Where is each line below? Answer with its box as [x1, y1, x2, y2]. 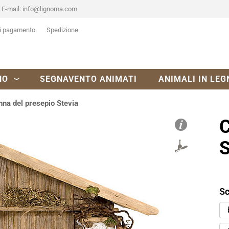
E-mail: [1, 5, 22, 13]
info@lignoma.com [22, 5, 77, 13]
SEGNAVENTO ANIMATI [39, 74, 137, 84]
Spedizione [46, 26, 78, 34]
